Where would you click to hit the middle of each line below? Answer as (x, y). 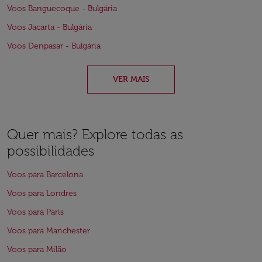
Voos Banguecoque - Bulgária (62, 8)
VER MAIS (131, 79)
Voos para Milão (37, 249)
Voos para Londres (42, 193)
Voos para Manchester (49, 231)
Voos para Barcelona (45, 175)
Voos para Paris (35, 212)
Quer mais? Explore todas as (95, 134)
